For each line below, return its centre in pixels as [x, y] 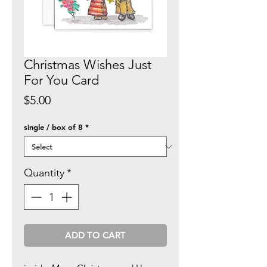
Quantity [44, 173]
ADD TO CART [95, 235]
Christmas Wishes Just [88, 65]
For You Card [61, 80]
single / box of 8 [53, 127]
